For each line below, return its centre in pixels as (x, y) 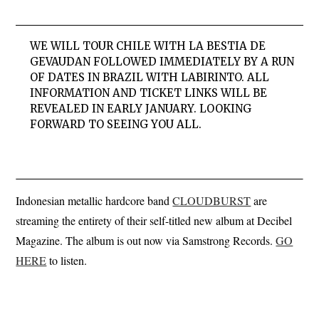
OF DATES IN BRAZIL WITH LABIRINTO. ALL (150, 78)
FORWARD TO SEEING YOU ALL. (116, 125)
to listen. (67, 260)
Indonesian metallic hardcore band (94, 200)
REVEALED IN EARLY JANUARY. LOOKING (141, 109)
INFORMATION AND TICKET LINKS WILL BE (149, 93)
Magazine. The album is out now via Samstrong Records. (146, 240)
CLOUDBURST (212, 200)
